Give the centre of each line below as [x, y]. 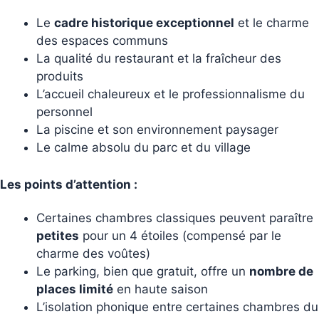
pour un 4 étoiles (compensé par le [180, 236]
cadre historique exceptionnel [144, 22]
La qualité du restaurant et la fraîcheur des [159, 58]
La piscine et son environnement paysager [157, 129]
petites [58, 236]
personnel [64, 111]
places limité [75, 289]
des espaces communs [102, 40]
